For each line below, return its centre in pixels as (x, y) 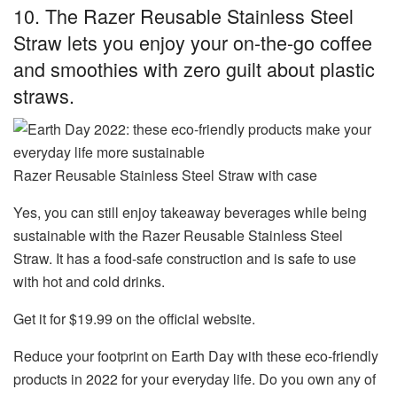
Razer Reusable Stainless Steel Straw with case (165, 175)
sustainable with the (78, 236)
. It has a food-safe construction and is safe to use (202, 259)
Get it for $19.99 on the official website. (134, 319)
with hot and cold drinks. (89, 282)
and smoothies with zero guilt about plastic (194, 68)
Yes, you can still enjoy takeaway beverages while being (190, 213)
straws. (44, 95)
